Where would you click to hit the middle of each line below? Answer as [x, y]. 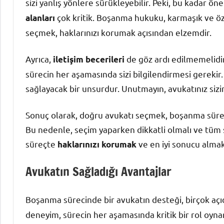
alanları [40, 18]
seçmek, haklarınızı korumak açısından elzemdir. [118, 32]
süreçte [41, 144]
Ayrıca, [39, 59]
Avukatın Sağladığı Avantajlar [98, 172]
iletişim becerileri [89, 59]
